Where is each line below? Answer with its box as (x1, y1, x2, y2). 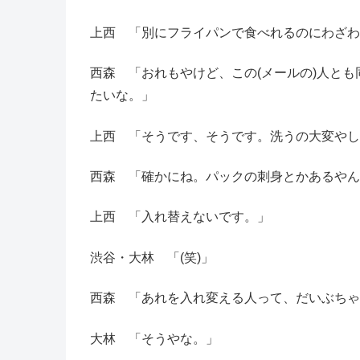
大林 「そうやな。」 (90, 331, 219, 346)
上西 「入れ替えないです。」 (90, 210, 270, 224)
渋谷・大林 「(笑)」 (90, 250, 214, 264)
